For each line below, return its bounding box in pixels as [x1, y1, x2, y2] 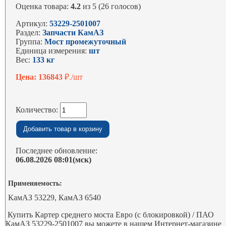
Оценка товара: [16, 2, 71, 11]
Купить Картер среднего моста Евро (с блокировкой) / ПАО [6, 210, 214, 219]
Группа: [16, 37, 45, 46]
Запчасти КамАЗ [42, 28, 104, 37]
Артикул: [16, 19, 50, 28]
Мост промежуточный [44, 37, 127, 46]
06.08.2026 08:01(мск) [16, 155, 92, 164]
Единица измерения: [16, 46, 89, 55]
